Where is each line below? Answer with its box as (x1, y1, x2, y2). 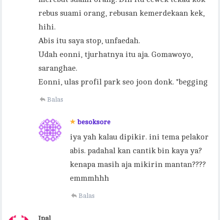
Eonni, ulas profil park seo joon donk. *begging (38, 78, 208, 87)
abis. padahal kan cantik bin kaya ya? (70, 146, 202, 156)
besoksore (78, 118, 111, 126)
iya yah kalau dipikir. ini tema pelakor (70, 133, 209, 142)
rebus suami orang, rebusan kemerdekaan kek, (38, 9, 205, 18)
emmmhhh (70, 174, 110, 183)
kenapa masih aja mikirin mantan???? (70, 160, 206, 169)
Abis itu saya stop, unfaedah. (38, 36, 140, 46)
